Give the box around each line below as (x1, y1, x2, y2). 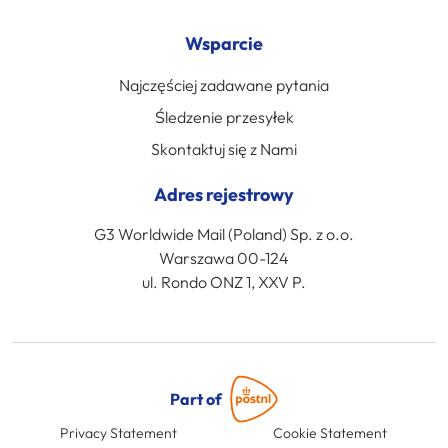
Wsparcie (185, 32, 263, 56)
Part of (170, 389, 222, 410)
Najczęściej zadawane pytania (119, 75, 329, 96)
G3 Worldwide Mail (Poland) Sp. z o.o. (94, 224, 354, 245)
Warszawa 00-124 (159, 248, 289, 269)
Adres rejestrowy (154, 183, 294, 207)
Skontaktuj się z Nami (151, 139, 297, 160)
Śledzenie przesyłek (154, 107, 294, 128)
